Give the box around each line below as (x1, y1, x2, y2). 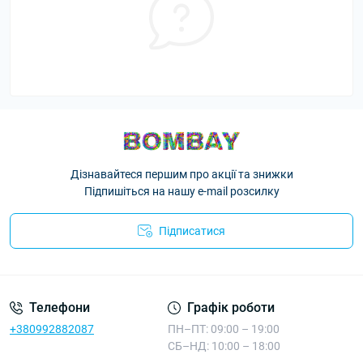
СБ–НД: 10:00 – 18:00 (167, 340, 280, 352)
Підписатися (159, 224, 225, 237)
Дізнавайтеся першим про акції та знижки (70, 168, 293, 181)
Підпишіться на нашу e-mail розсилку (83, 185, 280, 198)
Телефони (29, 300, 90, 315)
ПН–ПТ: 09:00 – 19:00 (167, 322, 280, 335)
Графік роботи (186, 300, 275, 315)
